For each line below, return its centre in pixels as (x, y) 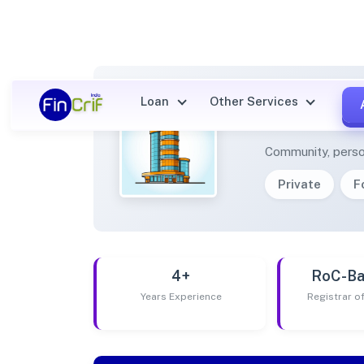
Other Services (255, 102)
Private (300, 184)
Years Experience (181, 296)
